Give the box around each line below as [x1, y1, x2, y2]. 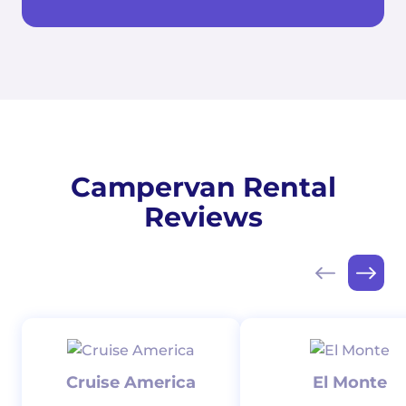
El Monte [312, 372, 387, 393]
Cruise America [66, 372, 196, 393]
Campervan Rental [70, 170, 336, 205]
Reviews [143, 200, 263, 235]
